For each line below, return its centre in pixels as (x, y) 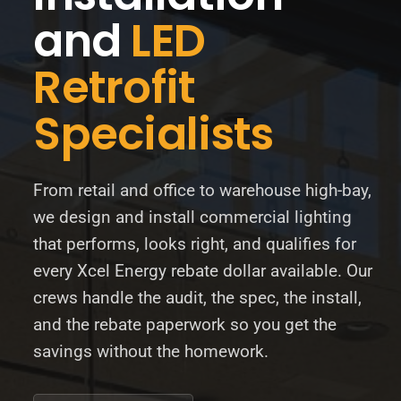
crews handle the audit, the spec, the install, (198, 298)
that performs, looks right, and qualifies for (195, 244)
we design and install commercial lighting (193, 217)
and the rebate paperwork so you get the (185, 324)
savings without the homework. (151, 351)
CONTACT (200, 123)
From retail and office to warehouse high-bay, (203, 190)
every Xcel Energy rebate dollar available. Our (203, 271)
